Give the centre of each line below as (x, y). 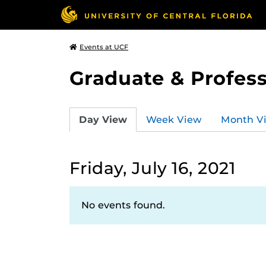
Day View (103, 119)
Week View (174, 119)
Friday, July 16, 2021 (153, 168)
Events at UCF (104, 47)
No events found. (123, 205)
